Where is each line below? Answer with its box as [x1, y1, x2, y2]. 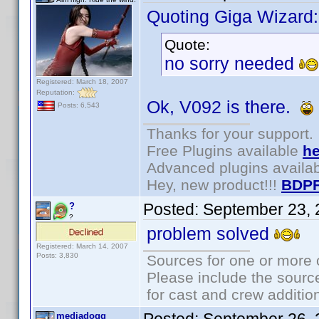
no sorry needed [164, 53, 299, 73]
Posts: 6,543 [56, 101, 100, 110]
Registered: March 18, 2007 [36, 78, 128, 85]
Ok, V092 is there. [147, 97, 300, 117]
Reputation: [36, 88, 77, 96]
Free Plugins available [147, 142, 303, 159]
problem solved [147, 224, 274, 244]
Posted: [143, 200, 203, 219]
